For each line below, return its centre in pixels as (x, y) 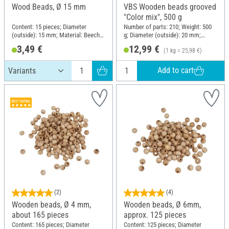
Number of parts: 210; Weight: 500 (168, 27)
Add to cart (176, 71)
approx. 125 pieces (155, 215)
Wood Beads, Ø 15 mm (49, 7)
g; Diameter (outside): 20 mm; (162, 35)
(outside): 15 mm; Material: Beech (56, 35)
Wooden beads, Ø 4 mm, (51, 204)
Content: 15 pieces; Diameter (49, 27)
